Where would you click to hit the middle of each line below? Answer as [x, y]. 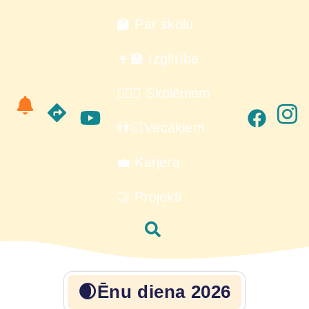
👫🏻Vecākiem [161, 128]
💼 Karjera [148, 162]
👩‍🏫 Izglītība [158, 59]
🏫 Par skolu [155, 24]
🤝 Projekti [149, 197]
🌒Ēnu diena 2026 [154, 292]
